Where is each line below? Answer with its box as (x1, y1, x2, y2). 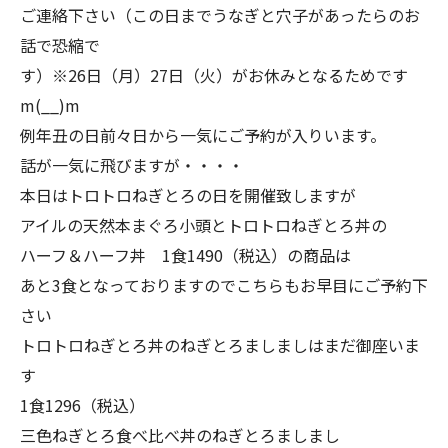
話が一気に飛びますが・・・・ (20, 153, 244, 178)
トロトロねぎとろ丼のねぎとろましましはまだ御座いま (20, 333, 420, 358)
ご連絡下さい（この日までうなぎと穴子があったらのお (20, 3, 420, 28)
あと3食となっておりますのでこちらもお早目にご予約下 (20, 273, 428, 298)
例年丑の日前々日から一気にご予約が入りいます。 (20, 123, 386, 148)
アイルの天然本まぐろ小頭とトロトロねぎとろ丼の (20, 213, 387, 238)
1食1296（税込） (20, 393, 145, 418)
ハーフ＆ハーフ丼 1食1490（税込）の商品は (20, 243, 351, 268)
